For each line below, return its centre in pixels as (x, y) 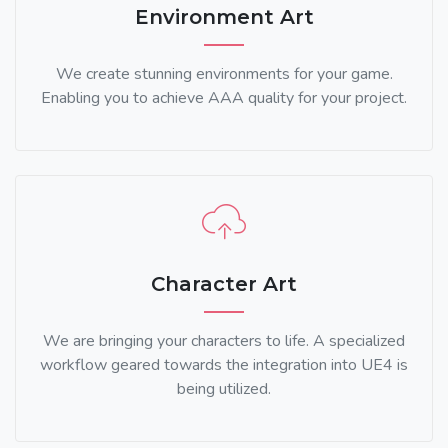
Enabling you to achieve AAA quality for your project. (224, 98)
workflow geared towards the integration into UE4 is (224, 365)
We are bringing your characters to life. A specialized (224, 341)
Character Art (224, 284)
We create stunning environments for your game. (224, 74)
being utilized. (224, 389)
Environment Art (224, 17)
